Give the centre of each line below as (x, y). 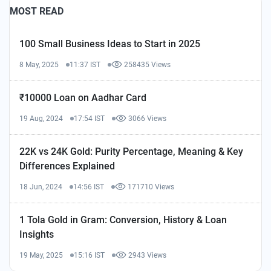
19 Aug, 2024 (41, 118)
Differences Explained (67, 166)
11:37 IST (85, 64)
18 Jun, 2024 (41, 187)
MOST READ (37, 11)
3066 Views (147, 118)
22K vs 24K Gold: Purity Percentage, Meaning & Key (131, 151)
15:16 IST (89, 255)
